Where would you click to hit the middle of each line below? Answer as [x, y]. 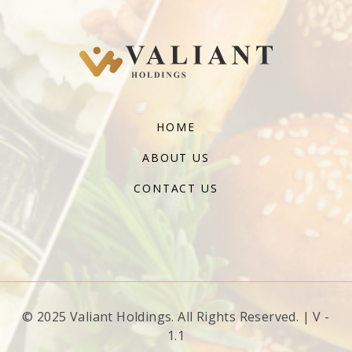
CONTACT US [176, 188]
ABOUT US [176, 158]
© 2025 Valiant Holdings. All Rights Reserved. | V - [176, 317]
